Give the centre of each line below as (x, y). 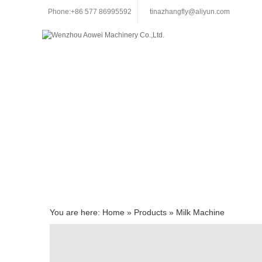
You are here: (76, 212)
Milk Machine (200, 212)
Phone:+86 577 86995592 (90, 12)
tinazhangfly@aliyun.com (190, 12)
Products (150, 212)
